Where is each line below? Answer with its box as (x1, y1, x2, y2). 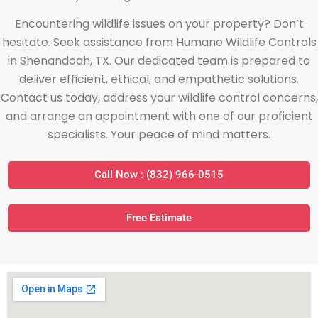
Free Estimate (126, 212, 192, 225)
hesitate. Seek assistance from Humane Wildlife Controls (1, 33, 317, 50)
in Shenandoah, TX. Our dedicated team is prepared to (8, 52, 310, 69)
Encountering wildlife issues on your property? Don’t (14, 15, 304, 32)
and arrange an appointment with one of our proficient (5, 107, 313, 124)
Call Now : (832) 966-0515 (94, 168, 224, 182)
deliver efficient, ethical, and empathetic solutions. (19, 70, 299, 87)
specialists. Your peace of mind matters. (48, 126, 270, 143)
